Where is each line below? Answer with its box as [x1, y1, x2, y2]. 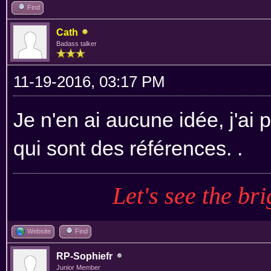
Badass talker [56, 39, 97, 47]
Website [27, 227, 51, 235]
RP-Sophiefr [56, 250, 113, 261]
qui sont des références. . [13, 136, 243, 160]
